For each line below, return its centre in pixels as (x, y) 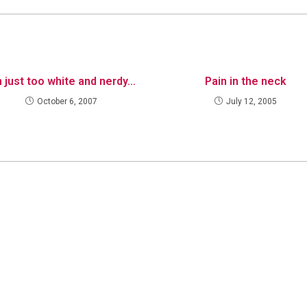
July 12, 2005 (251, 101)
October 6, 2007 (67, 101)
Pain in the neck (245, 81)
